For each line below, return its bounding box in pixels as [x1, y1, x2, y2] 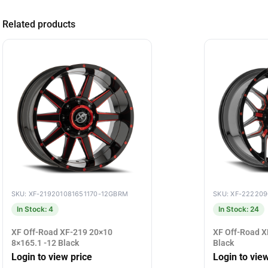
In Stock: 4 [16, 205, 53, 214]
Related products [2, 19, 75, 31]
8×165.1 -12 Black [11, 238, 79, 248]
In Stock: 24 [218, 205, 260, 214]
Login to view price [11, 251, 92, 263]
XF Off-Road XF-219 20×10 [11, 227, 112, 237]
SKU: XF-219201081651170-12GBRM [11, 190, 129, 199]
